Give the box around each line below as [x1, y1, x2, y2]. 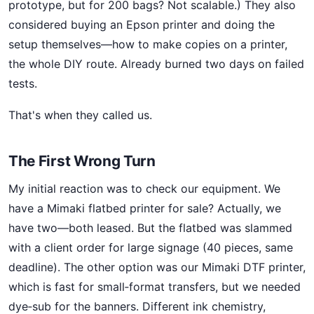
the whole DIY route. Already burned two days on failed [8, 56, 304, 71]
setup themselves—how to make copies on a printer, [8, 36, 287, 51]
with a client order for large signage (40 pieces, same [8, 240, 293, 255]
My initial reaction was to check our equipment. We [8, 182, 280, 196]
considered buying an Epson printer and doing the [8, 17, 275, 32]
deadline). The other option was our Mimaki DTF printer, [8, 260, 306, 275]
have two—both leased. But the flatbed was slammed [8, 221, 292, 235]
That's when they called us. [8, 108, 152, 123]
